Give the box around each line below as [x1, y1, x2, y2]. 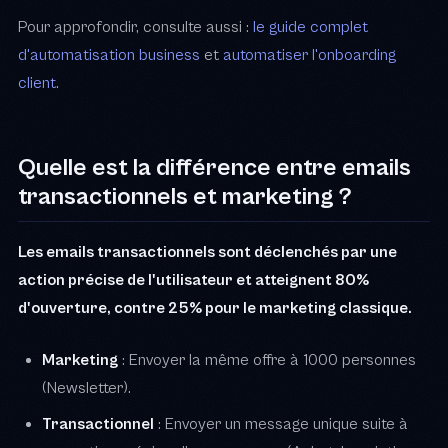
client [18, 73, 56, 92]
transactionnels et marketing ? [18, 181, 352, 211]
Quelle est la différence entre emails [18, 152, 411, 182]
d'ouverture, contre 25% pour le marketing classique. [18, 298, 412, 317]
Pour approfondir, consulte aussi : [18, 17, 253, 36]
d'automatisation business [18, 45, 200, 64]
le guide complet [253, 17, 368, 36]
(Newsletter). [42, 378, 131, 397]
